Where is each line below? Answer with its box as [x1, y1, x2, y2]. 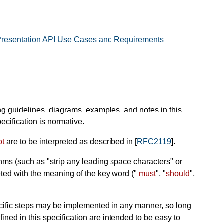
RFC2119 [137, 137, 171, 146]
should [166, 169, 190, 178]
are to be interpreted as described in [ [4, 137, 137, 146]
